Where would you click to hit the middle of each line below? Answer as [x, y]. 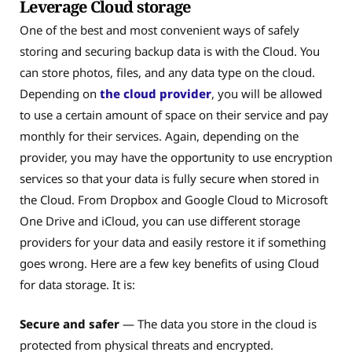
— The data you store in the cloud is [218, 323]
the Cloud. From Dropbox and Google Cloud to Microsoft [174, 200]
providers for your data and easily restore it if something [173, 242]
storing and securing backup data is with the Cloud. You [170, 51]
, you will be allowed [267, 94]
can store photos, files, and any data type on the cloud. [167, 73]
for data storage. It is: [79, 285]
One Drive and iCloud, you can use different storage [160, 221]
